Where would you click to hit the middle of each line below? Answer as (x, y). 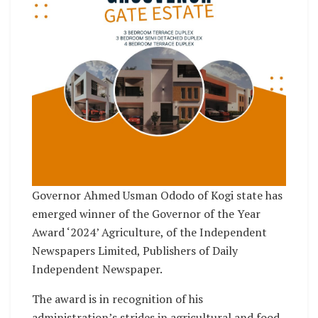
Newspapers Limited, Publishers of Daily (135, 251)
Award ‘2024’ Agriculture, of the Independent (149, 232)
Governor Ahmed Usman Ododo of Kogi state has (157, 196)
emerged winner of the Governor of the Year (146, 214)
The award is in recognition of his (117, 299)
